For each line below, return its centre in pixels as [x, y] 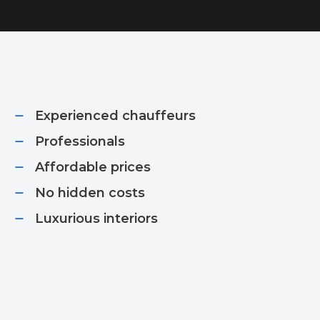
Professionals [80, 141]
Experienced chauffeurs [115, 116]
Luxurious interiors [96, 219]
